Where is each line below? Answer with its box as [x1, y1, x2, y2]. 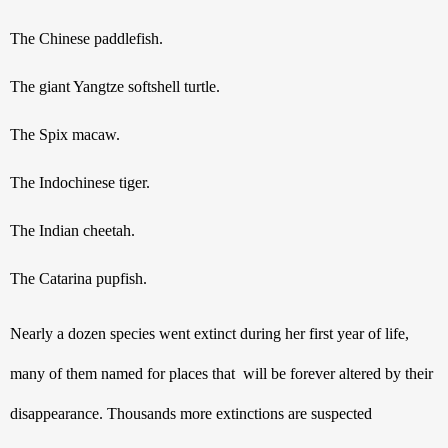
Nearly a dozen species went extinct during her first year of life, [10, 324, 410, 342]
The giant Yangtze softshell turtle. [10, 77, 220, 95]
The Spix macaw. [10, 125, 120, 143]
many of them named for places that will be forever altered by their [10, 364, 433, 382]
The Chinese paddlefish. [10, 29, 163, 47]
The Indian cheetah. [10, 221, 135, 239]
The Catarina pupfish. [10, 269, 147, 287]
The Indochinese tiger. [10, 173, 150, 191]
